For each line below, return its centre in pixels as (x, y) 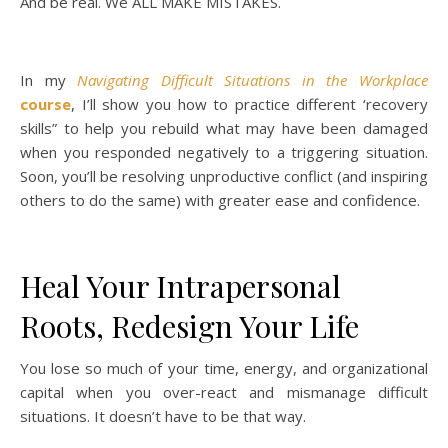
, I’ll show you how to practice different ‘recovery (249, 104)
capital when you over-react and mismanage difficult (224, 392)
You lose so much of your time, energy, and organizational (224, 368)
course (45, 104)
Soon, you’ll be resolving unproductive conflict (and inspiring (224, 176)
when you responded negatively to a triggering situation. (224, 152)
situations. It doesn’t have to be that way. (163, 416)
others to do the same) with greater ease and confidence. (220, 200)
